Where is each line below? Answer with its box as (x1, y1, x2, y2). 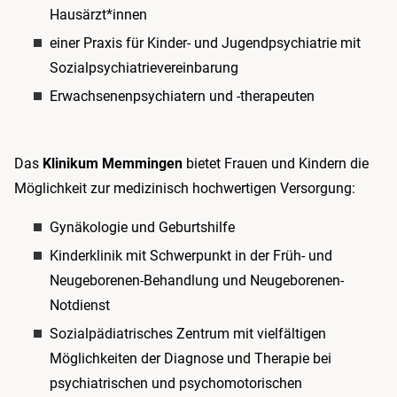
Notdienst (50, 297, 110, 314)
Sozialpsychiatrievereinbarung (50, 59, 238, 76)
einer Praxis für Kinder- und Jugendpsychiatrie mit (50, 35, 361, 51)
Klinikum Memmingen (43, 155, 186, 172)
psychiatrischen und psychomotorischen (50, 375, 302, 392)
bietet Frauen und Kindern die (186, 155, 369, 172)
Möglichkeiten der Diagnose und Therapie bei (50, 350, 331, 367)
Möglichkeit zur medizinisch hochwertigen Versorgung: (14, 180, 355, 197)
